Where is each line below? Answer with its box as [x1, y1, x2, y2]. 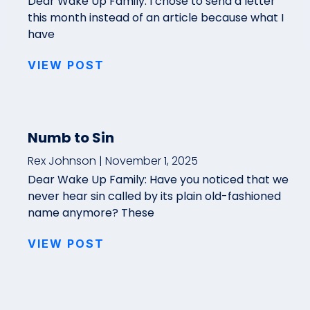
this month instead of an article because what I [28, 10, 284, 26]
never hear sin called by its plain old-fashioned [28, 188, 281, 204]
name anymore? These [28, 205, 154, 221]
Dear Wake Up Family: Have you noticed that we [28, 172, 289, 188]
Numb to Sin [28, 128, 114, 147]
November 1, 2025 [102, 153, 198, 169]
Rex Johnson [28, 153, 99, 169]
